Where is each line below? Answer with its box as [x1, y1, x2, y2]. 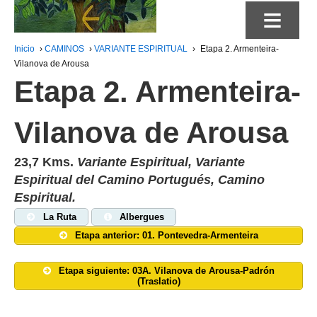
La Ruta [42, 212, 76, 222]
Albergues [120, 212, 164, 222]
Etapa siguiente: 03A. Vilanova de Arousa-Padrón [59, 265, 275, 276]
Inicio [14, 44, 35, 54]
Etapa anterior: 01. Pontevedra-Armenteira [75, 230, 259, 241]
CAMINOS [45, 44, 84, 54]
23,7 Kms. [14, 155, 77, 169]
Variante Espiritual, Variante [77, 155, 245, 169]
